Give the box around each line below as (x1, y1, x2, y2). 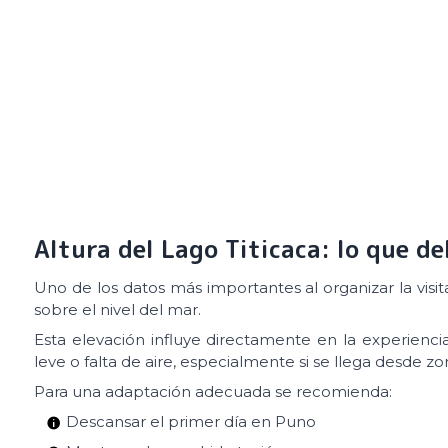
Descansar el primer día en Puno (66, 411, 316, 431)
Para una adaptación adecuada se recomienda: (34, 381, 392, 401)
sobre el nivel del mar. (34, 299, 201, 319)
